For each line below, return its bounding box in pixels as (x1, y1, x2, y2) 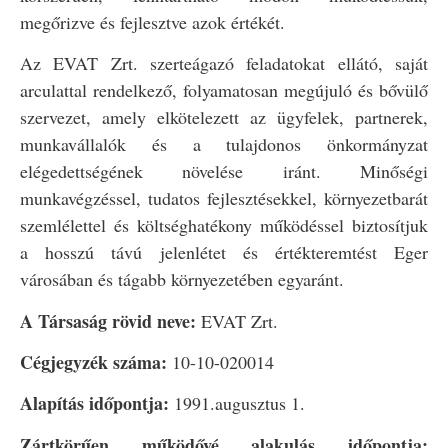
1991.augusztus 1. (169, 391, 305, 416)
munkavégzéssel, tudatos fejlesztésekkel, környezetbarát (20, 186, 428, 211)
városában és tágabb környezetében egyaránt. (20, 267, 344, 292)
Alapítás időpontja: (20, 390, 169, 417)
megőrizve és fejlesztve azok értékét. (20, 9, 285, 34)
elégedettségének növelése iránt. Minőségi (20, 159, 428, 184)
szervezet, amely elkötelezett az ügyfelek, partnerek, (20, 105, 428, 130)
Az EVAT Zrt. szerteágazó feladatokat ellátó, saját (20, 51, 428, 76)
